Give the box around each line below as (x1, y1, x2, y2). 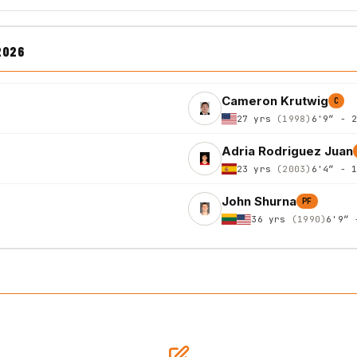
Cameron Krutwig (222, 92, 328, 108)
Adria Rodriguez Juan (222, 143, 353, 159)
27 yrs (236, 112, 277, 124)
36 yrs (251, 213, 292, 225)
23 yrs (236, 163, 277, 175)
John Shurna (222, 193, 296, 209)
